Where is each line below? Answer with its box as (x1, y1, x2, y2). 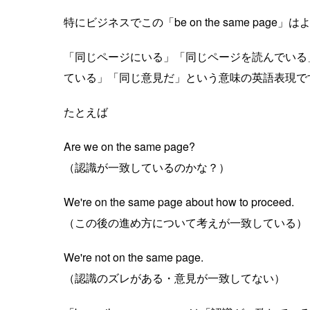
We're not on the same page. (64, 249, 203, 266)
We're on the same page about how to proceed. (64, 194, 294, 210)
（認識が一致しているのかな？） (64, 159, 230, 176)
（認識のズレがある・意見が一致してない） (64, 270, 285, 286)
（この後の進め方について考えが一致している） (64, 215, 307, 231)
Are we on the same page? (64, 138, 195, 155)
